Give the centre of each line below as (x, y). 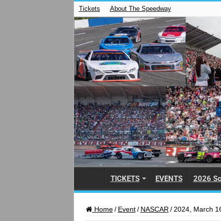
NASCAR (154, 209)
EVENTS (169, 178)
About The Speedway (140, 9)
